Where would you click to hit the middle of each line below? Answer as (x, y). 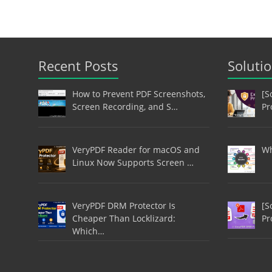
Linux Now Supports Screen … (133, 162)
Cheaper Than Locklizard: (124, 218)
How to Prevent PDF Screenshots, (138, 94)
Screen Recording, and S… (125, 107)
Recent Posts (78, 66)
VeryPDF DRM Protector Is (124, 205)
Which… (88, 231)
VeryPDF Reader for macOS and (136, 149)
